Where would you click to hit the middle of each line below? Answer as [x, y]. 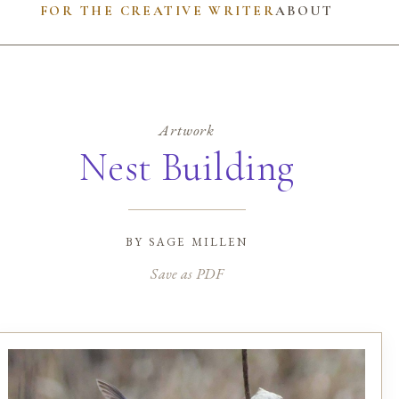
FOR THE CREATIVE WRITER [158, 10]
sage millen [198, 240]
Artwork [187, 130]
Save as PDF [187, 273]
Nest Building [187, 167]
